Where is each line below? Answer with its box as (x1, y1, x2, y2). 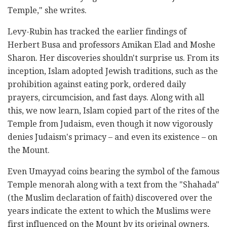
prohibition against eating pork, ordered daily (8, 79, 186, 89)
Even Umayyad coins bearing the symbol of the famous (8, 166, 219, 176)
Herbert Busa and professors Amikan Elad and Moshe (8, 40, 215, 50)
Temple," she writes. (8, 5, 87, 15)
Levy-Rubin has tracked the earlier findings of (8, 26, 186, 36)
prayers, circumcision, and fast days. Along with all (8, 92, 204, 102)
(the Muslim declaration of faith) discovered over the (8, 193, 212, 203)
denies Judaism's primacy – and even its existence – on (8, 132, 217, 142)
